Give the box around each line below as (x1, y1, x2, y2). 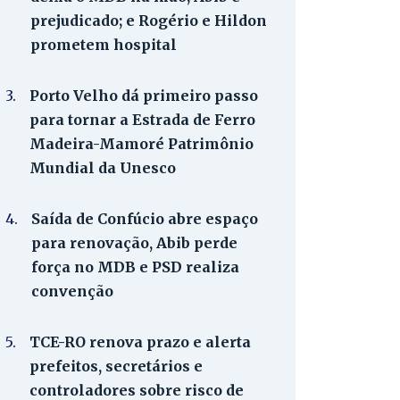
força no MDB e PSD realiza (31, 258, 239, 276)
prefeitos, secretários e (29, 357, 203, 375)
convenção (31, 282, 113, 300)
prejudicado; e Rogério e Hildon (30, 12, 267, 29)
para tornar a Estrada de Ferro (29, 111, 255, 129)
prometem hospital (30, 36, 177, 54)
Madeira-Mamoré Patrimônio (29, 135, 254, 153)
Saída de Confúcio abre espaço (31, 210, 258, 228)
